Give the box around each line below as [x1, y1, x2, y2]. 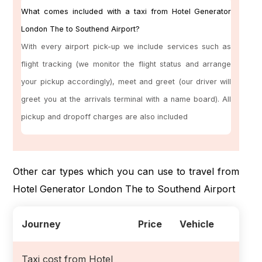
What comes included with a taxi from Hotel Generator [21, 7, 232, 16]
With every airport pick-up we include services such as [21, 42, 232, 51]
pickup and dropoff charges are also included [21, 112, 188, 122]
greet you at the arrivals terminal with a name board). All [21, 95, 232, 104]
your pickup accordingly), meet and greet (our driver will [21, 77, 232, 87]
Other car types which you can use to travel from [13, 165, 240, 177]
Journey [22, 218, 61, 230]
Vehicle [180, 218, 215, 230]
